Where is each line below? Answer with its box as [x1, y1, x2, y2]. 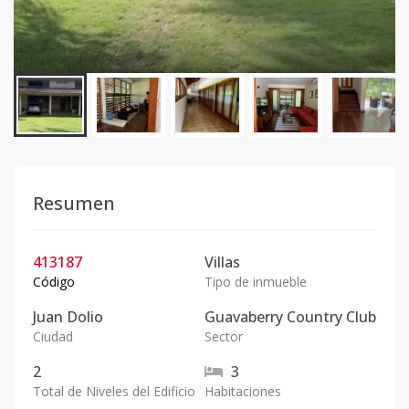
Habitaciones [204, 383, 281, 400]
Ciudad [33, 328, 73, 345]
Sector [204, 328, 243, 345]
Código [33, 273, 75, 290]
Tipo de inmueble [204, 273, 307, 290]
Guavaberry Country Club [204, 307, 376, 327]
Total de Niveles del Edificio [33, 383, 195, 400]
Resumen [33, 191, 115, 215]
